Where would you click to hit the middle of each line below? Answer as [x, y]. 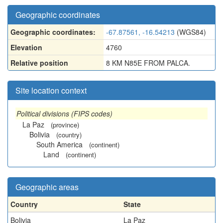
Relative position [39, 63]
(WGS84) [190, 32]
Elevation [26, 47]
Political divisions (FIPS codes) [64, 113]
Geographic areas [47, 187]
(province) [65, 125]
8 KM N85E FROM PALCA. [148, 63]
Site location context [51, 90]
